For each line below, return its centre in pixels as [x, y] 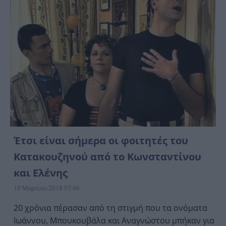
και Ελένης [41, 173]
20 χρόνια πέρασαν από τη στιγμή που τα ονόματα [110, 208]
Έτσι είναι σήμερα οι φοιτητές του [101, 140]
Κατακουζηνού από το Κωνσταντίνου [107, 156]
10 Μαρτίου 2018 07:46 [47, 188]
